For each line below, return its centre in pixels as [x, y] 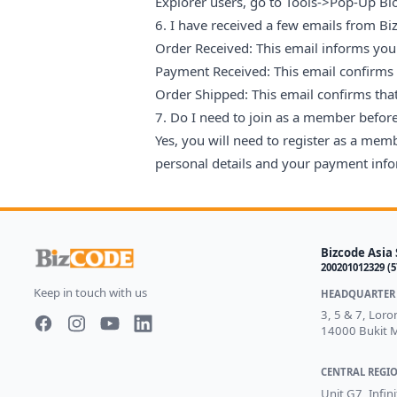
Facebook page [73, 341]
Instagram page [108, 341]
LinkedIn [155, 341]
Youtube [121, 341]
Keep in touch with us [90, 292]
